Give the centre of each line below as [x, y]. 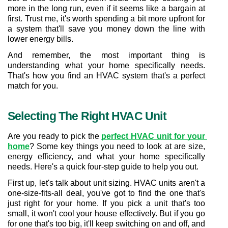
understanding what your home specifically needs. [106, 65]
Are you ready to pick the [55, 136]
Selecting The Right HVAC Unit [87, 116]
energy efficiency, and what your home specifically [106, 156]
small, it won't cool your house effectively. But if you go [106, 213]
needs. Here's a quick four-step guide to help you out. [103, 167]
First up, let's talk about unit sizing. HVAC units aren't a [106, 183]
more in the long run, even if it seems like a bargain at [106, 8]
